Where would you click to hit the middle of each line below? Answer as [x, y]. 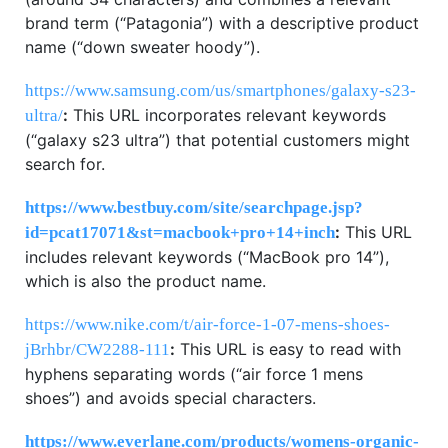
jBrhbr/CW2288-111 [97, 349]
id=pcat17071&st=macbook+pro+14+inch [180, 232]
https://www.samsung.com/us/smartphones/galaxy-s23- [220, 90]
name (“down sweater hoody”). [142, 46]
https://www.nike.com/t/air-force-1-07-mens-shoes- [207, 324]
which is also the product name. [145, 280]
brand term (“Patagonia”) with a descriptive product [222, 22]
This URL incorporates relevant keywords [227, 114]
